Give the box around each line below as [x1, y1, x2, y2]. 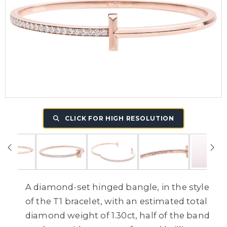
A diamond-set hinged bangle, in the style [25, 181, 209, 192]
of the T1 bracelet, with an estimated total [25, 196, 208, 206]
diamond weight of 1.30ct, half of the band [25, 210, 210, 220]
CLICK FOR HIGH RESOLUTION [63, 115, 174, 122]
